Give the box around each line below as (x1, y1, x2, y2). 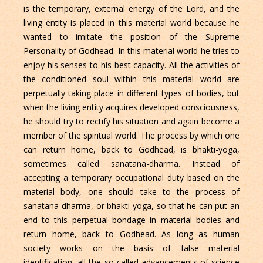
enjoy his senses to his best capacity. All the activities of (23, 59, 240, 71)
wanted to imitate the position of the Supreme (23, 31, 240, 43)
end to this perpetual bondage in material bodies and (23, 214, 240, 226)
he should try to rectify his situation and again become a (23, 116, 240, 127)
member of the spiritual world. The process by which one (23, 130, 240, 141)
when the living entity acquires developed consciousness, (23, 102, 240, 113)
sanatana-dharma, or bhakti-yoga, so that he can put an (23, 200, 240, 212)
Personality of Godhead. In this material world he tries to (23, 45, 240, 57)
